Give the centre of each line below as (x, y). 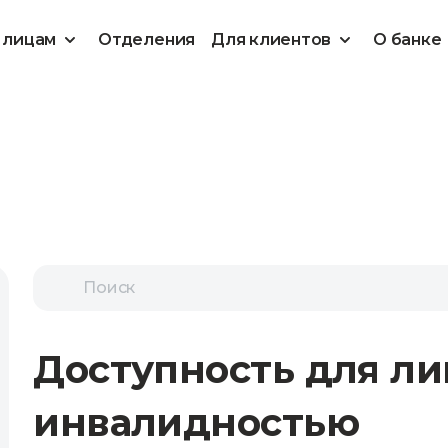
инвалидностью (196, 422)
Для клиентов (271, 39)
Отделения (147, 39)
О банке (407, 39)
